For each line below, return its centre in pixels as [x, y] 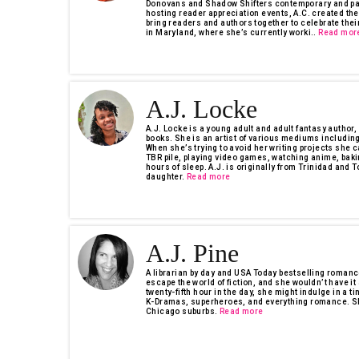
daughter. [165, 177]
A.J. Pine [192, 253]
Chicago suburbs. [182, 311]
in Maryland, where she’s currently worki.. [231, 32]
